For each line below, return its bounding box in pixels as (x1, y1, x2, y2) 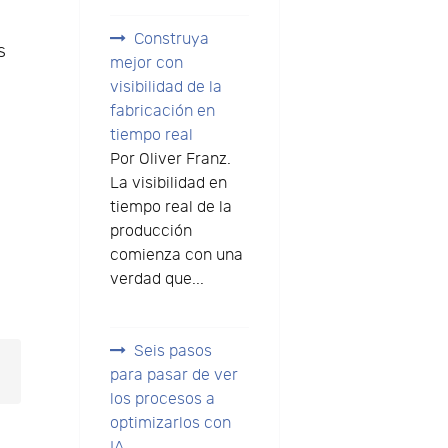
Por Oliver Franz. (109, 149, 231, 169)
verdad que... (109, 269, 204, 289)
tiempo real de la (109, 197, 232, 217)
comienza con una (109, 245, 243, 265)
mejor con (109, 53, 183, 73)
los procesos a (109, 390, 215, 410)
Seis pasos (133, 342, 212, 362)
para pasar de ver (109, 366, 238, 386)
